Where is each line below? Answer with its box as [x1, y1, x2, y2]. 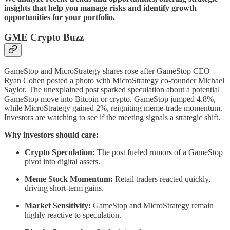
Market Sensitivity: [25, 201, 91, 210]
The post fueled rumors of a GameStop [95, 147, 223, 157]
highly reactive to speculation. [25, 210, 121, 219]
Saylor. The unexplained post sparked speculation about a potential [4, 85, 220, 94]
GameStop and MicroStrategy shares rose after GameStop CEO [4, 66, 210, 75]
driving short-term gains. [25, 183, 104, 193]
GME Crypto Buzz [4, 31, 84, 43]
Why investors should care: [4, 130, 99, 139]
